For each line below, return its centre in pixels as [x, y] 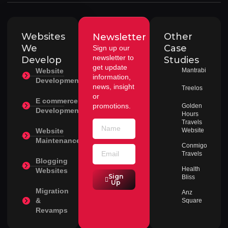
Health [191, 169]
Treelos [192, 88]
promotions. [112, 106]
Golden [192, 106]
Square [192, 201]
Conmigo [194, 146]
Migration [52, 191]
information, [112, 77]
